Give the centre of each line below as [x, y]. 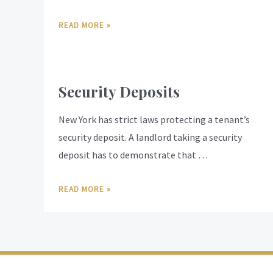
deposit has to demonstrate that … [133, 155]
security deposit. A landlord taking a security [150, 137]
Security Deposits [119, 92]
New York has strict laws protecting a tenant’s [154, 120]
